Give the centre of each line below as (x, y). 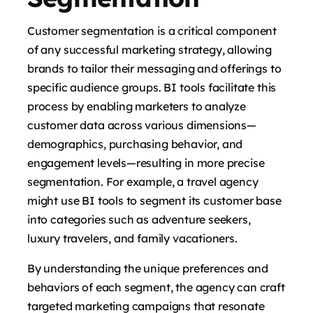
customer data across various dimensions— (142, 125)
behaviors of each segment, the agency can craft (156, 287)
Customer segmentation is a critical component (152, 30)
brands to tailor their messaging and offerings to (154, 68)
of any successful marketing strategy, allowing (150, 49)
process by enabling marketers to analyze (137, 106)
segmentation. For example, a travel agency (143, 181)
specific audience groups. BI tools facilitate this (152, 87)
